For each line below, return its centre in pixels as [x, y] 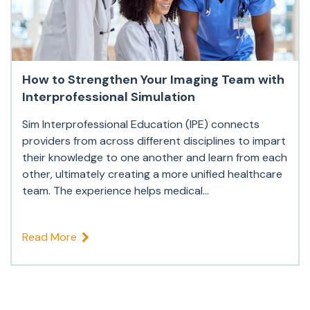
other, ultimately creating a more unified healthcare [152, 174]
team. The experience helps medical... [116, 191]
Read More [49, 237]
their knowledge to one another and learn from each [155, 158]
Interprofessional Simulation [109, 97]
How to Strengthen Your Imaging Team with [153, 80]
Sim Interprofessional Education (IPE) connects [141, 125]
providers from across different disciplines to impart [154, 141]
